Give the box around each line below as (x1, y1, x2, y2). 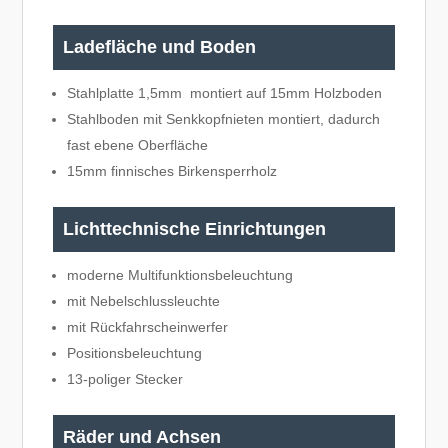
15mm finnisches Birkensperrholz (67, 162, 278, 179)
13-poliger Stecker (67, 370, 184, 387)
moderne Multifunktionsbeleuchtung (67, 266, 294, 283)
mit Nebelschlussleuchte (67, 292, 221, 309)
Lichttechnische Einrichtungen (63, 218, 327, 239)
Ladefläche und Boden (63, 36, 257, 57)
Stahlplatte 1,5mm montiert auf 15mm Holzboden (67, 84, 383, 101)
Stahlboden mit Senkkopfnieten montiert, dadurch (67, 110, 381, 127)
